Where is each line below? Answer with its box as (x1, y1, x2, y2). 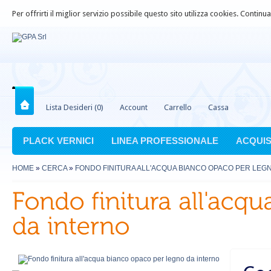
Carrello (164, 103, 192, 112)
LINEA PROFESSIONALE (111, 135, 218, 146)
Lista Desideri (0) (46, 103, 103, 112)
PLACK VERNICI (23, 135, 94, 146)
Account (120, 103, 148, 112)
